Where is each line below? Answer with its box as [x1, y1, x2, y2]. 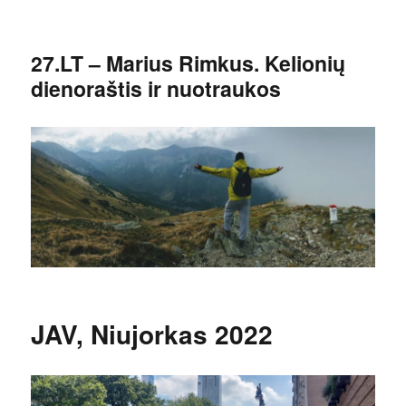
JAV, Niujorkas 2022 [31, 314, 274, 353]
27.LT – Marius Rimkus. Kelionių [31, 48, 346, 78]
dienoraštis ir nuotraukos [31, 73, 282, 103]
